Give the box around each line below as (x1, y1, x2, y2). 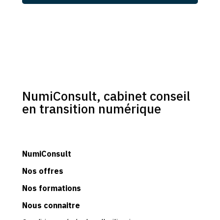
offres (38, 165, 63, 176)
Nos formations (22, 183, 81, 193)
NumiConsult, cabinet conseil (22, 87, 190, 104)
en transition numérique (22, 100, 161, 117)
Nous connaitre (22, 200, 80, 210)
